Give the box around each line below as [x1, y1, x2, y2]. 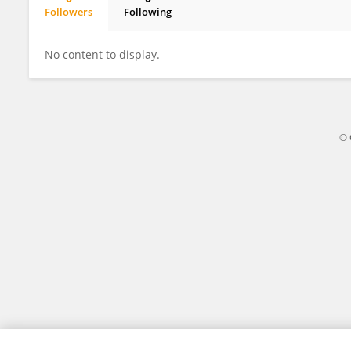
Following [124, 5, 172, 19]
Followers [45, 5, 92, 19]
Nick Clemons [56, 18, 126, 32]
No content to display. [45, 47, 160, 62]
